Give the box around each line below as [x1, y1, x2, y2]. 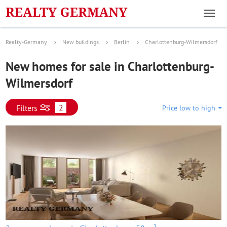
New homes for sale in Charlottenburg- [6, 58, 214, 74]
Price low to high [162, 103, 215, 112]
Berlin [114, 38, 130, 46]
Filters [16, 103, 37, 113]
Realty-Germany [6, 38, 47, 46]
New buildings [62, 38, 99, 46]
